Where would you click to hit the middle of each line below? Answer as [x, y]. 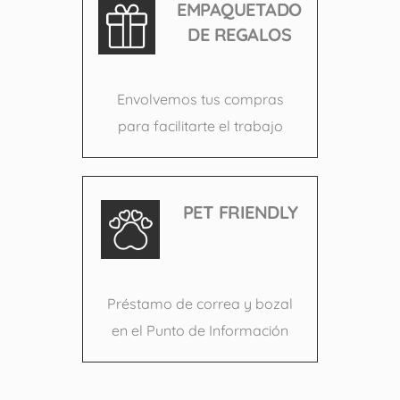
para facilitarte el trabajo [200, 125]
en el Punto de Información [200, 330]
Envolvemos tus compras [200, 99]
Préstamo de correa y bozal [200, 303]
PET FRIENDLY [240, 212]
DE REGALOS [239, 34]
